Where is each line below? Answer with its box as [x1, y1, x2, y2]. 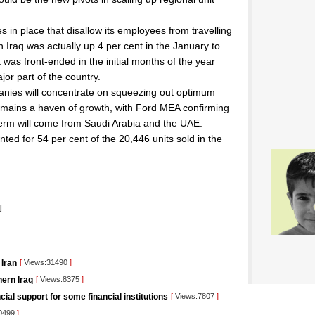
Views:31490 [22, 258, 70, 266]
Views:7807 [173, 292, 217, 300]
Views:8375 [38, 275, 82, 283]
